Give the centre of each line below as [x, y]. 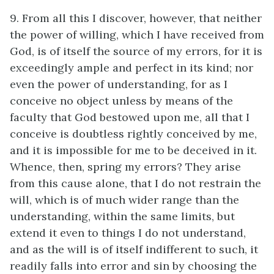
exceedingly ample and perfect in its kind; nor [131, 68]
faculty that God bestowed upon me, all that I [130, 117]
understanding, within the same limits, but [122, 216]
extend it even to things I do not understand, [128, 233]
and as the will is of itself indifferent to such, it [134, 249]
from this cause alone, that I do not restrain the [135, 183]
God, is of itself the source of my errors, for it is [136, 51]
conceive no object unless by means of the [121, 101]
